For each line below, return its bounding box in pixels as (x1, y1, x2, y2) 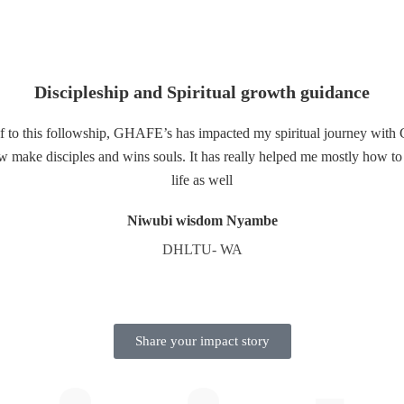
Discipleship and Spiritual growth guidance (34, 81, 370, 102)
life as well (171, 171, 233, 188)
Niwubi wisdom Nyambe (126, 212, 278, 228)
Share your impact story (134, 333, 270, 348)
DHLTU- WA (161, 241, 243, 257)
